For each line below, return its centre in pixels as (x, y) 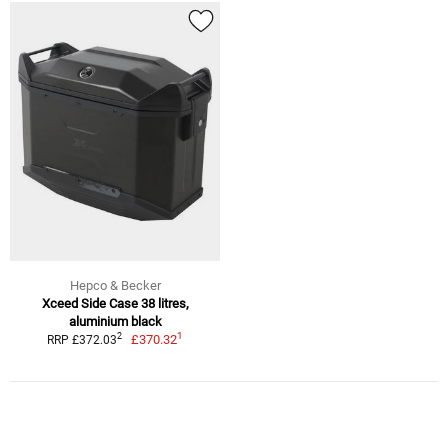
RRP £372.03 (81, 339)
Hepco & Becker (115, 285)
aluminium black (115, 321)
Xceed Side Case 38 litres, (115, 303)
